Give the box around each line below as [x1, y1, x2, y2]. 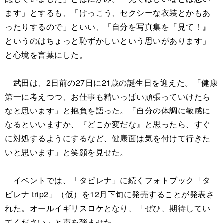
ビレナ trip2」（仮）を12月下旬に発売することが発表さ [5, 188, 214, 200]
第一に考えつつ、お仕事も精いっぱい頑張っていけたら [5, 90, 211, 102]
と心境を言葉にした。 [5, 48, 87, 60]
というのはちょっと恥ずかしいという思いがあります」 [5, 34, 211, 46]
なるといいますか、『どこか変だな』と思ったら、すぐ [5, 118, 211, 130]
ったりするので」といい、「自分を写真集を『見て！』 [5, 20, 211, 32]
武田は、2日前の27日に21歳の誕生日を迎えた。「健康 [5, 76, 218, 88]
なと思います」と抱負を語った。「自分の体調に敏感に [5, 104, 211, 116]
